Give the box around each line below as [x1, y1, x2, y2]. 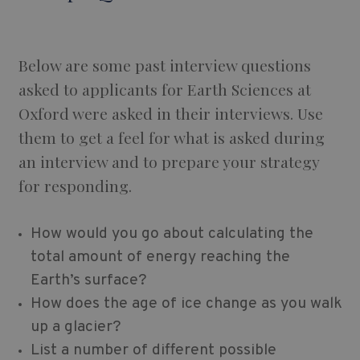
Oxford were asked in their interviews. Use [18, 103, 323, 125]
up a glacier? [30, 317, 121, 337]
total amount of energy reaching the [30, 247, 290, 268]
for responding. [18, 175, 132, 197]
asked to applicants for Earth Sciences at [18, 79, 311, 100]
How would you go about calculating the [30, 224, 313, 244]
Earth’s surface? [30, 271, 147, 291]
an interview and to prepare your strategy [18, 151, 319, 173]
